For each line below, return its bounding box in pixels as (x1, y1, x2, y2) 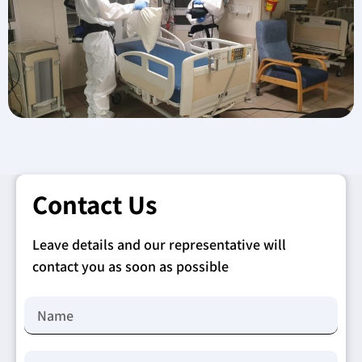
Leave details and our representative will (32, 234, 286, 254)
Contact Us (32, 186, 157, 221)
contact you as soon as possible (32, 256, 229, 276)
